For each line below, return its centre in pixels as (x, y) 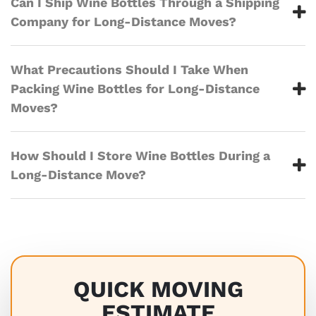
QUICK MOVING (158, 290)
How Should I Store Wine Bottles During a (140, 156)
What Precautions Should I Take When (129, 70)
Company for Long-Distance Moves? (123, 22)
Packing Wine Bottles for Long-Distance (135, 89)
